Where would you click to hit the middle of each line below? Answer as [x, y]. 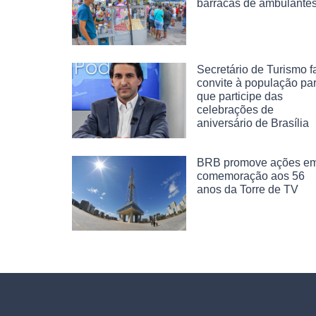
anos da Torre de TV [248, 189]
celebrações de [235, 109]
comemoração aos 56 [251, 176]
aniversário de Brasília [253, 123]
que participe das [240, 96]
